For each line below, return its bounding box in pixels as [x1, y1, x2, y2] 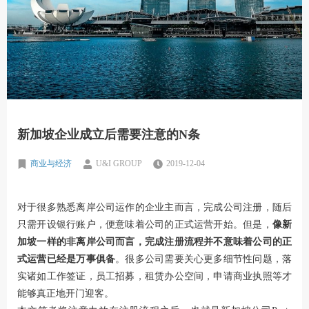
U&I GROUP [96, 159, 142, 169]
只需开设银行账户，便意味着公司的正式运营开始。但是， [17, 219, 272, 230]
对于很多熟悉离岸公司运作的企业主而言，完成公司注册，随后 [17, 202, 292, 213]
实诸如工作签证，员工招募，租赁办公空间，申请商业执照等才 [17, 271, 292, 282]
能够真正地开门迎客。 [17, 288, 114, 299]
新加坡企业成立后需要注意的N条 [17, 128, 200, 142]
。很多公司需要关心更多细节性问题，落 [115, 254, 292, 265]
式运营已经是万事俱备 [17, 254, 116, 265]
